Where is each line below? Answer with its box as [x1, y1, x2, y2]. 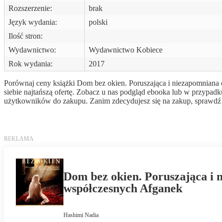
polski [89, 17, 108, 26]
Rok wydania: [8, 59, 53, 68]
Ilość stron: [8, 31, 43, 40]
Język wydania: [8, 17, 57, 26]
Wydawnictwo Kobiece [89, 45, 163, 54]
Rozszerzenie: [8, 3, 52, 12]
